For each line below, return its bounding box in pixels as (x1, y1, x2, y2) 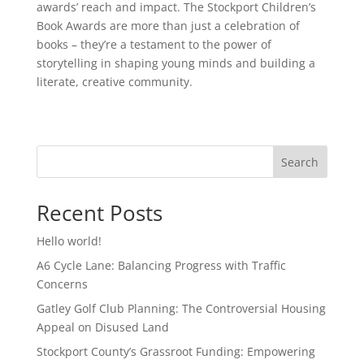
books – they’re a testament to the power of (36, 36, 271, 52)
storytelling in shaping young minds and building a (36, 54, 315, 71)
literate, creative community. (36, 73, 193, 89)
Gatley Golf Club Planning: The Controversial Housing (36, 300, 326, 316)
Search (281, 154, 319, 170)
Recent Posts (36, 197, 162, 227)
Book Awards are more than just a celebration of (36, 17, 300, 33)
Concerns (36, 275, 88, 292)
